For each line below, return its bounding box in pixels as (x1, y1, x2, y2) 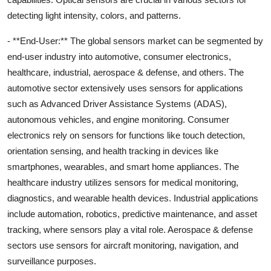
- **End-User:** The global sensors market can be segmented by (7, 35, 263, 46)
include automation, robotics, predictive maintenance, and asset (7, 208, 257, 219)
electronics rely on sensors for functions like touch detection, (7, 129, 245, 140)
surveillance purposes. (7, 255, 96, 266)
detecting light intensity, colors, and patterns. (7, 10, 181, 21)
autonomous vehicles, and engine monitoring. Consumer (7, 114, 229, 125)
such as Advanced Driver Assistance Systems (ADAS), (7, 98, 227, 109)
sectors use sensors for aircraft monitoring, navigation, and (7, 240, 238, 250)
